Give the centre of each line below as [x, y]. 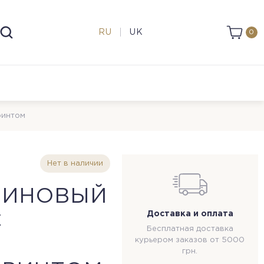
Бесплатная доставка [190, 229]
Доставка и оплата [190, 214]
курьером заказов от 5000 [190, 240]
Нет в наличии [75, 164]
